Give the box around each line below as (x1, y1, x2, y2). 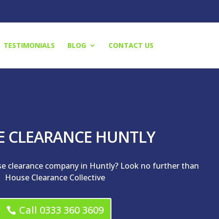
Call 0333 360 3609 (19, 203, 104, 217)
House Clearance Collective (4, 172, 105, 183)
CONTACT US (108, 41, 153, 50)
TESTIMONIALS (3, 41, 55, 50)
